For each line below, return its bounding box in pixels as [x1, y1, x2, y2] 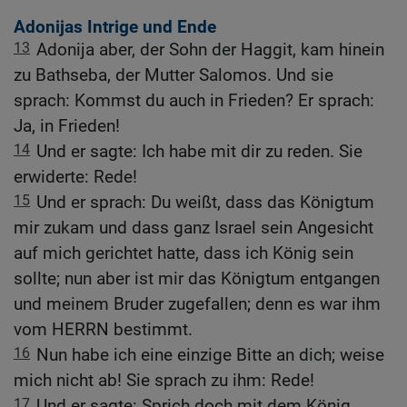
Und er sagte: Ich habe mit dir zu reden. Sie [36, 141, 362, 163]
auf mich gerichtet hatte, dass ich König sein [14, 243, 353, 264]
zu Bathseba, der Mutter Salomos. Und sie [14, 65, 333, 86]
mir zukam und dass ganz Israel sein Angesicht [14, 217, 373, 239]
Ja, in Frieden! [14, 115, 120, 137]
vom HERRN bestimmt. [14, 319, 193, 341]
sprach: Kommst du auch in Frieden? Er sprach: [14, 90, 374, 112]
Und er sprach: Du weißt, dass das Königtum [36, 192, 374, 213]
